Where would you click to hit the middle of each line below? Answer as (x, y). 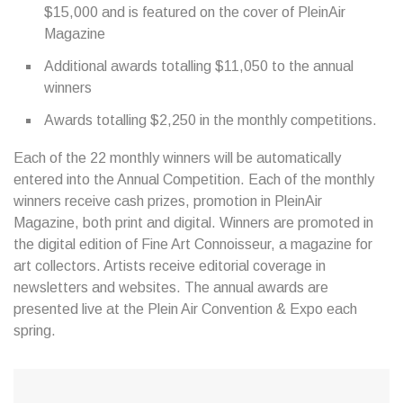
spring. (35, 331)
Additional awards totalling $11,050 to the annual (199, 66)
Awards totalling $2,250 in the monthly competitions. (210, 120)
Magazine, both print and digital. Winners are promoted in (193, 223)
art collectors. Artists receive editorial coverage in (170, 266)
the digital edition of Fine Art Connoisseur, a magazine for (193, 244)
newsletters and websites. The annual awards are (171, 287)
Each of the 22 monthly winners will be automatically (177, 158)
